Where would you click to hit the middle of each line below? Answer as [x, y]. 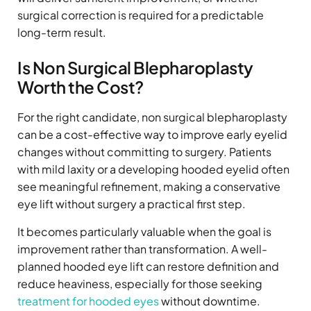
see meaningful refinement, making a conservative [149, 186]
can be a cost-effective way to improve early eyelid [152, 134]
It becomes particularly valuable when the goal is [144, 231]
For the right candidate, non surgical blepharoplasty [152, 117]
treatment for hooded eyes [88, 301]
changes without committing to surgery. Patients [144, 151]
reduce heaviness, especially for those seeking [140, 283]
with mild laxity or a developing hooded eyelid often [153, 169]
